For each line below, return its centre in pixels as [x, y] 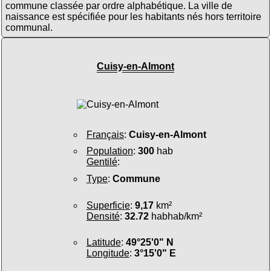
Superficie [108, 205]
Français [105, 134]
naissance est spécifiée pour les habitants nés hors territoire [133, 16]
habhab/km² [175, 216]
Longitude [108, 253]
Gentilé [102, 162]
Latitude [103, 243]
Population [109, 151]
